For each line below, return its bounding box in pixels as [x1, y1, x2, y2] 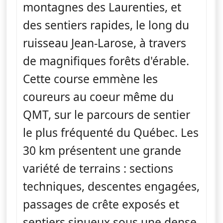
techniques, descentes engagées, [23, 178, 200, 194]
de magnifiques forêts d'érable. [23, 53, 189, 69]
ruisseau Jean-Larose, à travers [23, 35, 186, 51]
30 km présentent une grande [23, 142, 181, 158]
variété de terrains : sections [23, 160, 173, 176]
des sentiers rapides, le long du [23, 17, 189, 33]
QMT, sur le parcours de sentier [23, 107, 190, 122]
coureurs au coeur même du [23, 89, 174, 105]
